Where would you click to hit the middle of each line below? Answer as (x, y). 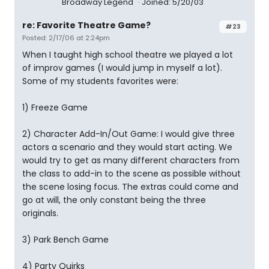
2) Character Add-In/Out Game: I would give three (128, 134)
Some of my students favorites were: (100, 81)
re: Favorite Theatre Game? (86, 25)
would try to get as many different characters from (131, 160)
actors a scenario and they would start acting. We (127, 147)
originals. (40, 213)
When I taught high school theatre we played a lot (128, 55)
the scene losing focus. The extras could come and (130, 187)
